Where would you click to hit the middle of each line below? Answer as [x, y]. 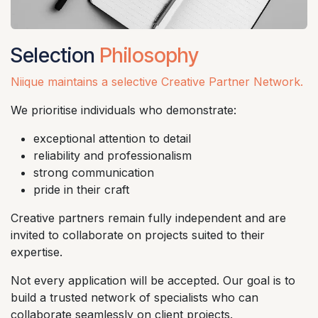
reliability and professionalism [113, 155]
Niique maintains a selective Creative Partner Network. [157, 81]
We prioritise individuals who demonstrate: [124, 110]
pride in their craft [81, 189]
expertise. [37, 252]
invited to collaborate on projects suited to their [138, 235]
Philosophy [149, 55]
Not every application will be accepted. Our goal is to [153, 280]
